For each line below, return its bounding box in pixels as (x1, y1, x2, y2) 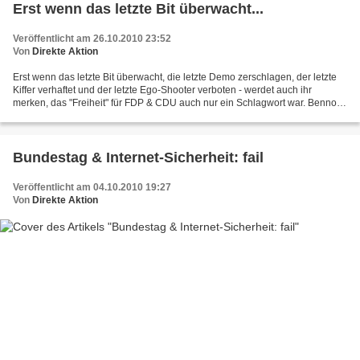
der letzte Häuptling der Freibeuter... (13, 110, 169, 122)
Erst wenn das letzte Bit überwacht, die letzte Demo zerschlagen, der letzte (13, 72, 337, 84)
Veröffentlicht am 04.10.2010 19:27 (13, 182, 171, 194)
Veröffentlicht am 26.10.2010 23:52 (13, 33, 171, 45)
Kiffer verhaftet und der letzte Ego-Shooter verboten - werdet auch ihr (13, 84, 312, 96)
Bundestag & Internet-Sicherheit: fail (13, 149, 264, 166)
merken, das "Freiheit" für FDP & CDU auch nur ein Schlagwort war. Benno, (13, 97, 339, 109)
